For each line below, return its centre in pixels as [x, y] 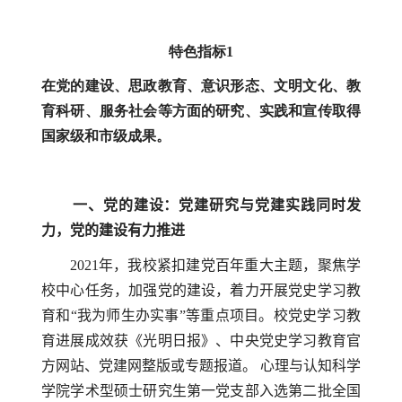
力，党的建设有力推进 [113, 231]
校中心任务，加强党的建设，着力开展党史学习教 [201, 290]
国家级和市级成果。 [106, 136]
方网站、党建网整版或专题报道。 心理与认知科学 [201, 365]
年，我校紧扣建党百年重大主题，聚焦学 [229, 265]
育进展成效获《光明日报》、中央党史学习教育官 [201, 340]
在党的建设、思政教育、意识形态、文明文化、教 [201, 86]
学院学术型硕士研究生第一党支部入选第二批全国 [201, 390]
